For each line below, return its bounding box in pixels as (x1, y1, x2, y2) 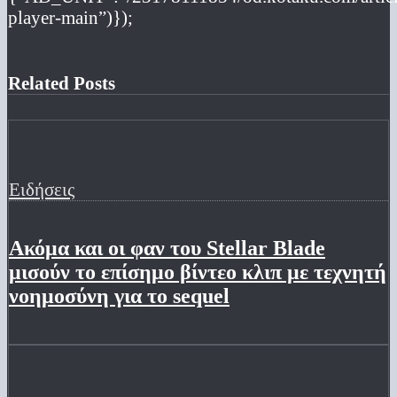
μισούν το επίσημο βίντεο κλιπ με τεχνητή (9, 260, 386, 284)
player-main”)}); (8, 6, 133, 27)
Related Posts (8, 73, 115, 94)
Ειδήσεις (9, 178, 74, 199)
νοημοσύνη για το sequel (9, 284, 230, 307)
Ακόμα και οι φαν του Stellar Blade (9, 236, 325, 260)
